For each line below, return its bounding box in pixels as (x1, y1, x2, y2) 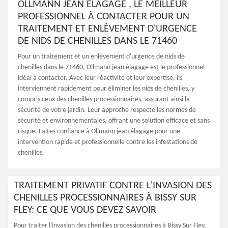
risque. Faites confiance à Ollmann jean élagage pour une (18, 128, 180, 135)
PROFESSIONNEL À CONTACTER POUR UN (18, 12, 189, 22)
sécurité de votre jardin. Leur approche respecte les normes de (18, 106, 196, 114)
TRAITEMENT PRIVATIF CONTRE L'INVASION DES (14, 181, 212, 191)
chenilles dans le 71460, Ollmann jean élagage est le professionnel (18, 64, 205, 71)
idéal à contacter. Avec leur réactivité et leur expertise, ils (18, 74, 182, 82)
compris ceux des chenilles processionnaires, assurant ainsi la (18, 96, 190, 103)
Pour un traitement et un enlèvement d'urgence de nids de (18, 53, 185, 61)
